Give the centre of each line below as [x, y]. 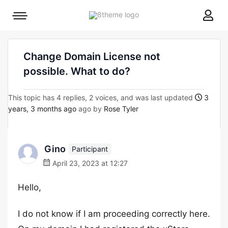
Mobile [30, 18]
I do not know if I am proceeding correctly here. [114, 214]
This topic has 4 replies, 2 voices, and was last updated [102, 97]
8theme [151, 14]
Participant [90, 149]
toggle [30, 32]
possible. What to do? [77, 71]
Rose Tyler [121, 109]
